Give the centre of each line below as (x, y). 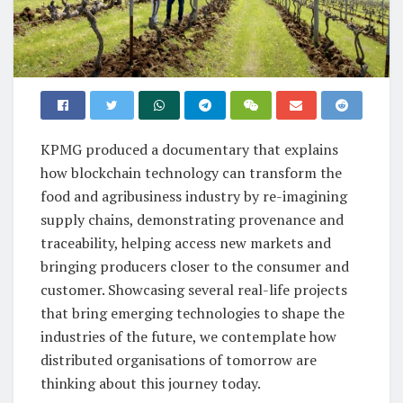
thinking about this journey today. (151, 383)
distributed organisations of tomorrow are (179, 359)
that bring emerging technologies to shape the (193, 313)
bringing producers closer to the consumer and (195, 266)
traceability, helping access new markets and (186, 242)
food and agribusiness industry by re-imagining (194, 196)
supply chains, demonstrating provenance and (192, 219)
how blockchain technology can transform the (191, 172)
